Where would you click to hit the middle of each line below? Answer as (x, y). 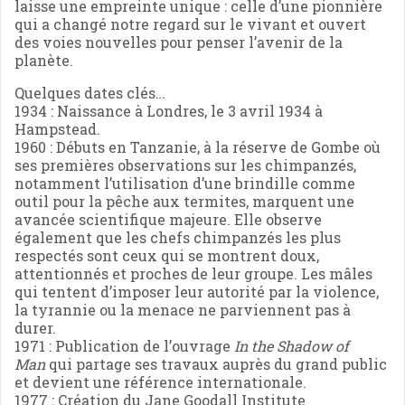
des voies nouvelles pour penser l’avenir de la (179, 42)
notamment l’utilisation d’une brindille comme (185, 183)
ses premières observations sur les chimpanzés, (185, 165)
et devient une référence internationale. (160, 381)
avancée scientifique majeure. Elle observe (168, 219)
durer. (35, 327)
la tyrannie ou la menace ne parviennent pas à (183, 309)
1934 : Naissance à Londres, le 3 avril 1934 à (169, 110)
